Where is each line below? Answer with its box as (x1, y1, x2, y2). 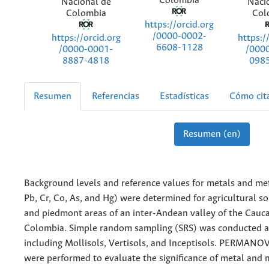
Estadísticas (160, 91, 209, 102)
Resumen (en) (183, 129, 241, 140)
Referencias (92, 91, 139, 102)
